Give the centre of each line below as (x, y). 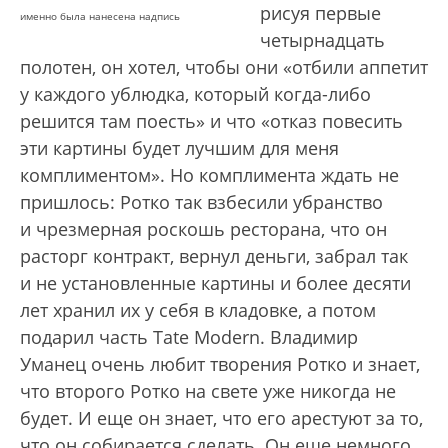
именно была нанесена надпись (100, 16)
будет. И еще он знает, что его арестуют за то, (221, 418)
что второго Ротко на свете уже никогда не (208, 391)
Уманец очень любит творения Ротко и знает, (220, 364)
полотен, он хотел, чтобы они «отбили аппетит (224, 67)
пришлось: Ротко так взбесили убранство (201, 202)
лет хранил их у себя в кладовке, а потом (198, 310)
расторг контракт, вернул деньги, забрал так (214, 256)
